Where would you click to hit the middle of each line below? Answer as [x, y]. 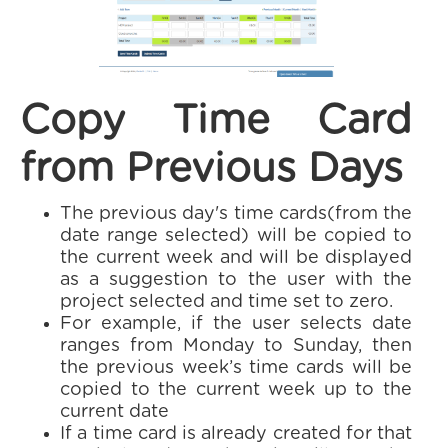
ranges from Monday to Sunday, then [236, 346]
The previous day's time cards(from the [236, 214]
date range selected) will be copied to [236, 236]
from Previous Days [211, 169]
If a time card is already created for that [236, 434]
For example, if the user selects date [236, 324]
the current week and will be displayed [236, 258]
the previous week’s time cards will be [236, 368]
